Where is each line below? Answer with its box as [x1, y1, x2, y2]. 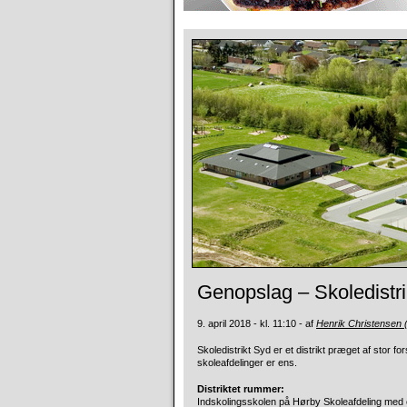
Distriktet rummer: [197, 383, 284, 394]
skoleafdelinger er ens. [197, 357, 297, 368]
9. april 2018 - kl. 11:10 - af [197, 318, 316, 329]
